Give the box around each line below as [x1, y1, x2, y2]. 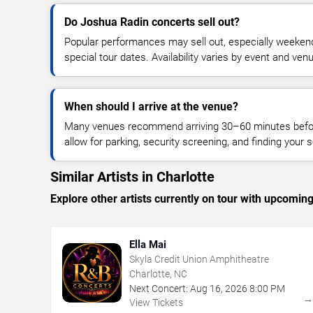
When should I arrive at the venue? [64, 99, 238, 113]
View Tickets [129, 296, 183, 308]
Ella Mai [129, 238, 166, 251]
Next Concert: [129, 282, 188, 294]
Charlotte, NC [129, 268, 187, 279]
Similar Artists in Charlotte [50, 168, 214, 185]
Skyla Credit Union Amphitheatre [129, 253, 269, 265]
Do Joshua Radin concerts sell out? [64, 15, 240, 29]
